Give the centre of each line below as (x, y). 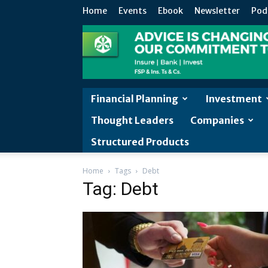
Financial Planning (135, 99)
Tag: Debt (121, 189)
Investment (234, 99)
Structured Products (140, 142)
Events (133, 11)
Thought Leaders (132, 120)
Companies (217, 120)
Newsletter (217, 11)
